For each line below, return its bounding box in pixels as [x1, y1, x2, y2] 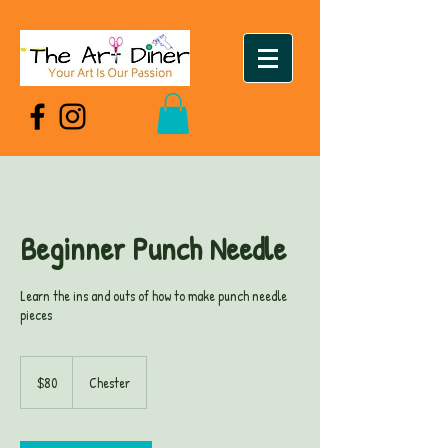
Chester [89, 372, 130, 392]
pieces [20, 304, 52, 324]
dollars [21, 378, 51, 390]
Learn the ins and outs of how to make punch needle [20, 285, 287, 305]
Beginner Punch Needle [20, 226, 286, 270]
